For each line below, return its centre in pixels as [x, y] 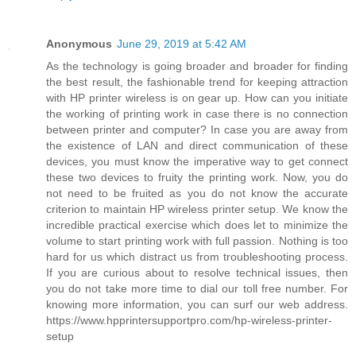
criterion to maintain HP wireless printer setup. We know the [197, 209]
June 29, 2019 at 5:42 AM [182, 43]
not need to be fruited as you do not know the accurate [197, 193]
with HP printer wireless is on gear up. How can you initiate [197, 97]
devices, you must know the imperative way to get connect [197, 161]
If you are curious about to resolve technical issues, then [197, 272]
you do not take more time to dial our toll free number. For [197, 288]
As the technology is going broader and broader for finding [197, 66]
